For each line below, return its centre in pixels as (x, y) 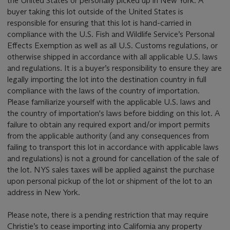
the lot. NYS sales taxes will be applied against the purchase (111, 170)
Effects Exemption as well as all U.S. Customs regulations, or (112, 46)
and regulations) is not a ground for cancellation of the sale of (113, 159)
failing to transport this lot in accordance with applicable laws (113, 147)
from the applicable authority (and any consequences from (108, 136)
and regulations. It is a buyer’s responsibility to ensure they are (114, 68)
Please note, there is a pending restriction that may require (108, 215)
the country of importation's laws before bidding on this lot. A (114, 113)
